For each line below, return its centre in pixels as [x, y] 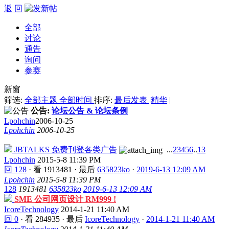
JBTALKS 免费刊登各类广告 [66, 149]
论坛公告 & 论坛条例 [90, 110]
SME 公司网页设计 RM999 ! [65, 199]
